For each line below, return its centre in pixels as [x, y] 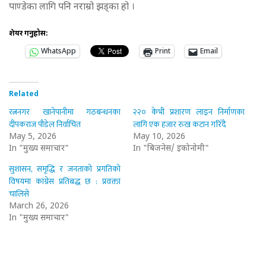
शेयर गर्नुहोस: [28, 34]
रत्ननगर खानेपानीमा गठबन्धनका [65, 112]
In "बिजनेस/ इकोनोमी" [171, 149]
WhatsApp [58, 52]
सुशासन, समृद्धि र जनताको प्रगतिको [65, 169]
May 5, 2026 [33, 137]
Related [24, 95]
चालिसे [19, 194]
